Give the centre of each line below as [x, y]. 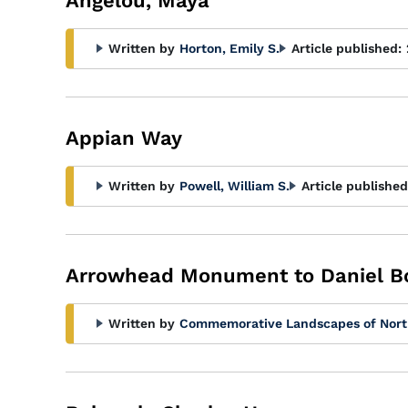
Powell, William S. [235, 186]
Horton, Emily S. [229, 48]
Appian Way [124, 138]
